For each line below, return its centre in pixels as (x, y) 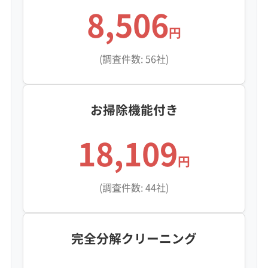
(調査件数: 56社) (134, 58)
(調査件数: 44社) (134, 187)
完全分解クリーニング (134, 239)
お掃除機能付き (134, 109)
